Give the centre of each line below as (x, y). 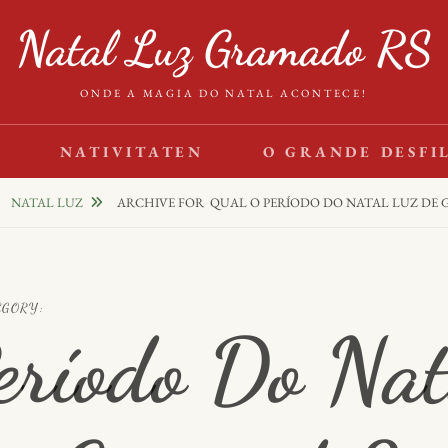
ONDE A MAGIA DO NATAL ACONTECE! (224, 93)
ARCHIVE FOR (163, 202)
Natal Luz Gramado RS (224, 48)
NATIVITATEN (131, 151)
